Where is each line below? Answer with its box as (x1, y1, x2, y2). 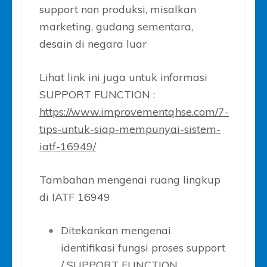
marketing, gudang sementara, (39, 19, 193, 33)
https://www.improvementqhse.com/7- (39, 104, 229, 119)
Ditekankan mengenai (61, 223, 171, 237)
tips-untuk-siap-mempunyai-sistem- (39, 122, 221, 136)
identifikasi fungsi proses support (61, 240, 225, 254)
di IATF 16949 (39, 190, 110, 204)
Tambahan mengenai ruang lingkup (39, 172, 221, 187)
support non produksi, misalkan (39, 2, 196, 16)
